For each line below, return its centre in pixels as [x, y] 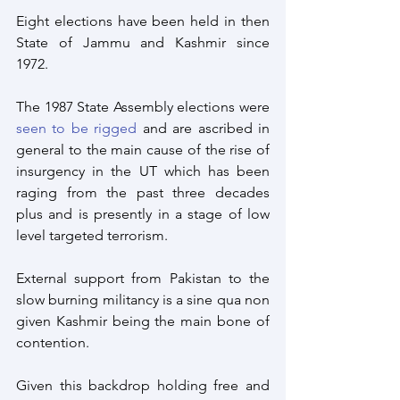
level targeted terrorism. [92, 236]
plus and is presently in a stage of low [143, 214]
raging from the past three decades [143, 193]
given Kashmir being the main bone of [143, 321]
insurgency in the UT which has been [143, 171]
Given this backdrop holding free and [143, 386]
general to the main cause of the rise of [143, 150]
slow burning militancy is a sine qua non [143, 300]
